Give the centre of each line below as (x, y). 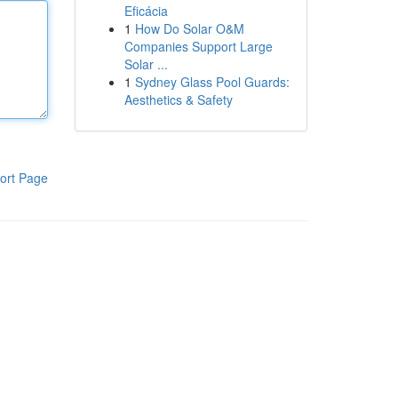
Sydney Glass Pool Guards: (212, 82)
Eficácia (146, 11)
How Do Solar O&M (189, 28)
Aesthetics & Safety (178, 99)
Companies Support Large (198, 46)
